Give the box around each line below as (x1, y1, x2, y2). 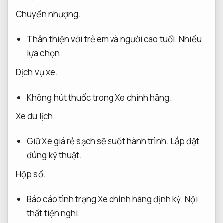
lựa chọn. (27, 47, 62, 59)
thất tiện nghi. (27, 207, 81, 219)
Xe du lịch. (16, 110, 56, 122)
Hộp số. (16, 168, 46, 180)
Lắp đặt (170, 135, 199, 147)
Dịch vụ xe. (16, 66, 58, 78)
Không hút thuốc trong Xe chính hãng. (27, 91, 172, 103)
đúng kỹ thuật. (27, 149, 82, 161)
